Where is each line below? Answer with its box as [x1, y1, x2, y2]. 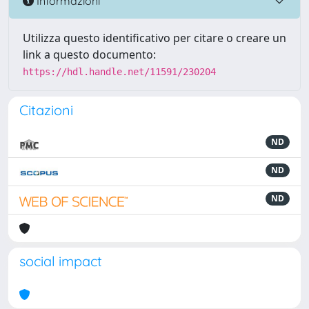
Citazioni [19, 101, 73, 119]
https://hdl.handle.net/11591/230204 [23, 66, 216, 77]
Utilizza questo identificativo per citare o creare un [23, 30, 286, 46]
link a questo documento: [23, 47, 156, 62]
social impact [19, 252, 102, 270]
